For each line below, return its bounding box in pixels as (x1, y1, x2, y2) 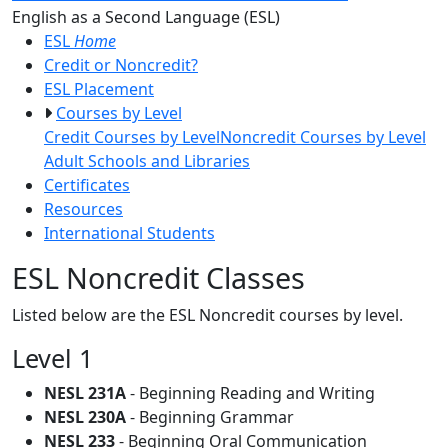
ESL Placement (44, 77, 154, 100)
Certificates (44, 173, 130, 196)
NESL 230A (44, 405, 126, 428)
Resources (44, 197, 123, 220)
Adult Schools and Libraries (44, 149, 250, 172)
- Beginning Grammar (126, 405, 294, 428)
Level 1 (12, 340, 93, 375)
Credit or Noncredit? (44, 53, 198, 76)
